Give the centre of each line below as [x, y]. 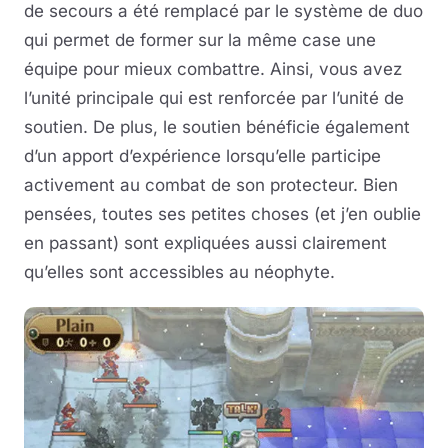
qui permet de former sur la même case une [200, 39]
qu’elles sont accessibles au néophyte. [179, 271]
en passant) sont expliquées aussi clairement [205, 242]
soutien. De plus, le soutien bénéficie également [217, 126]
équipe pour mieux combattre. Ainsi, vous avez [213, 68]
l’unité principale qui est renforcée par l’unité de [214, 97]
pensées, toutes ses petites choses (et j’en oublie [222, 213]
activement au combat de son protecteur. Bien [211, 184]
